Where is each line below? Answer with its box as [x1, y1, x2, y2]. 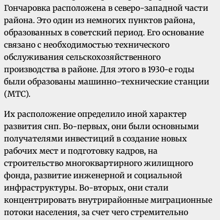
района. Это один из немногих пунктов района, [4, 15, 195, 26]
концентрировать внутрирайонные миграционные [4, 195, 212, 205]
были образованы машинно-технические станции [4, 77, 209, 87]
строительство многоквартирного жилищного [4, 158, 193, 168]
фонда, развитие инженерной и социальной [4, 170, 182, 181]
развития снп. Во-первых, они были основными [4, 121, 199, 132]
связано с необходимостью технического [4, 40, 169, 50]
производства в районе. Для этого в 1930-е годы [4, 64, 194, 75]
